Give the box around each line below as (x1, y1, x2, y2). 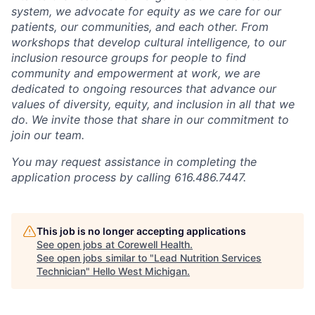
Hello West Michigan (93, 264, 187, 277)
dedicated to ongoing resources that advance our (11, 81, 276, 96)
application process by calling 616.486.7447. (11, 169, 246, 184)
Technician (37, 264, 86, 277)
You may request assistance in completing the (11, 154, 257, 169)
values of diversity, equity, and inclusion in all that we (11, 96, 295, 111)
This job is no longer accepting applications (37, 224, 246, 237)
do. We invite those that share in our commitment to (11, 112, 289, 127)
